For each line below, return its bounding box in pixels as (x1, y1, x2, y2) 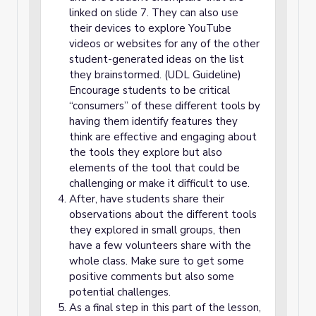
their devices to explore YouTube (69, 21, 231, 35)
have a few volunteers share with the (69, 238, 251, 253)
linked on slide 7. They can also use (69, 6, 238, 20)
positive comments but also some (69, 269, 234, 284)
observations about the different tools (69, 207, 257, 221)
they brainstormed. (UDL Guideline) (69, 68, 241, 82)
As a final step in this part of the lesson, (69, 300, 261, 315)
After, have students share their (69, 192, 224, 206)
